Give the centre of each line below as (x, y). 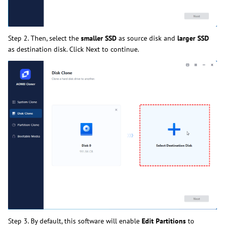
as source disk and (146, 38)
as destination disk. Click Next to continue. (74, 49)
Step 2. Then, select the (43, 38)
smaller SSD (98, 38)
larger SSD (192, 38)
